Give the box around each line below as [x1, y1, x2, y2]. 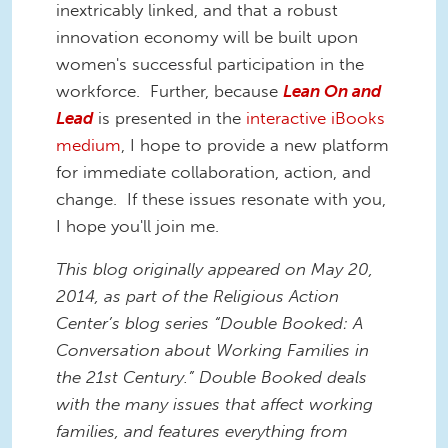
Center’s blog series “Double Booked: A [56, 313, 363, 334]
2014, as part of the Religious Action [56, 286, 339, 307]
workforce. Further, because [56, 80, 283, 101]
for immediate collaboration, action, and [56, 161, 371, 182]
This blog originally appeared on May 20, [56, 259, 373, 280]
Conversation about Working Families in [56, 340, 369, 361]
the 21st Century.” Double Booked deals [56, 367, 367, 388]
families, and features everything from [56, 421, 348, 442]
